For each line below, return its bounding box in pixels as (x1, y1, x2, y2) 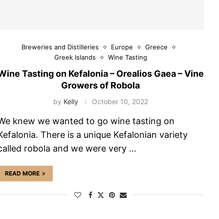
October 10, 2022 (91, 97, 148, 106)
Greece (145, 43, 168, 51)
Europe (110, 43, 133, 51)
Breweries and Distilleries (21, 43, 99, 51)
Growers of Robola (61, 80, 140, 91)
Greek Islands (54, 53, 96, 62)
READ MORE (4, 170, 40, 177)
